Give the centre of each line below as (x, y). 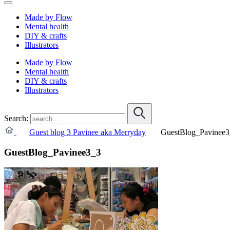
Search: (16, 118)
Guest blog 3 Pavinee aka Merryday (88, 132)
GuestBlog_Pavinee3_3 (53, 152)
